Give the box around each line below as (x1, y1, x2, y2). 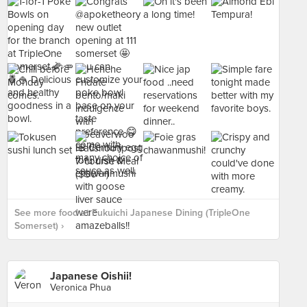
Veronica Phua (50, 282, 111, 293)
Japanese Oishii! (50, 269, 132, 283)
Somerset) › (14, 220, 64, 232)
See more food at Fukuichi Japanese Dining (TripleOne (14, 207, 250, 219)
